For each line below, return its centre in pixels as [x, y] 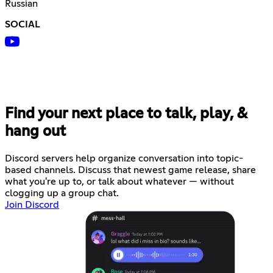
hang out [35, 132]
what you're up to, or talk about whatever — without [119, 181]
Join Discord [32, 204]
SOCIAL [23, 25]
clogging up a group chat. [62, 193]
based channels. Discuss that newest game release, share [130, 170]
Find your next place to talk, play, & [126, 114]
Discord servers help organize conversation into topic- [124, 158]
